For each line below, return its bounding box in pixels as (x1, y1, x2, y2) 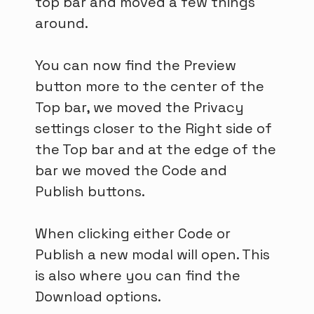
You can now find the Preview (35, 56, 236, 75)
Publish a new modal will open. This (35, 245, 270, 264)
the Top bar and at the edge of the (35, 140, 276, 159)
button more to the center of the (35, 77, 264, 96)
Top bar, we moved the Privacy (35, 98, 244, 117)
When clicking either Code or (35, 224, 231, 243)
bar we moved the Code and (35, 161, 227, 180)
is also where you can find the (35, 266, 240, 285)
